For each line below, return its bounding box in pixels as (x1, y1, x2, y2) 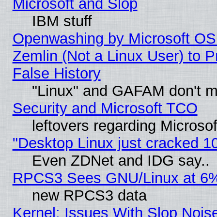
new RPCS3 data (31, 187, 147, 204)
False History (12, 65, 101, 82)
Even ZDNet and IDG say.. (31, 152, 210, 170)
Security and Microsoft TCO (12, 100, 198, 117)
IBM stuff (31, 13, 92, 30)
